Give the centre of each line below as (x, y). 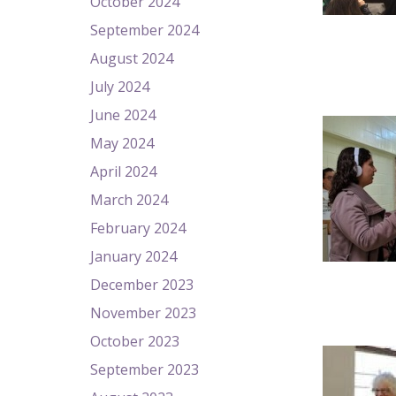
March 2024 (129, 200)
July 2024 (120, 87)
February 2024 (138, 228)
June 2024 (123, 115)
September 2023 (145, 369)
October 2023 (135, 341)
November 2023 (143, 313)
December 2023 (142, 285)
